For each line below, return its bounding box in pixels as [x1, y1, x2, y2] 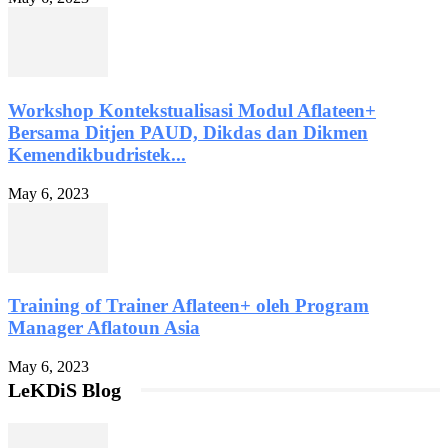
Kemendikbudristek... [8, 143, 186, 165]
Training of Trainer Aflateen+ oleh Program [8, 295, 369, 317]
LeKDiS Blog [8, 379, 121, 401]
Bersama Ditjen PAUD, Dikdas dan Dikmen [8, 121, 368, 143]
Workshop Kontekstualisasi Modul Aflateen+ [8, 99, 376, 121]
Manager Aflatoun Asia [8, 317, 200, 339]
